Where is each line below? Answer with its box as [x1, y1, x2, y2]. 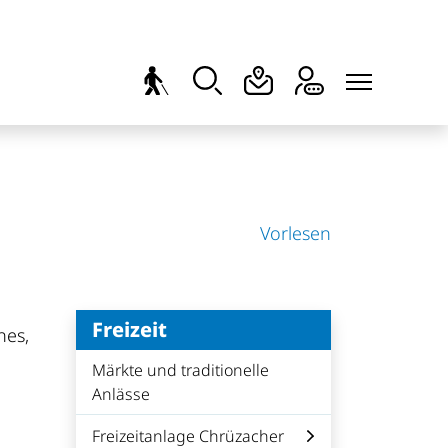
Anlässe [92, 383, 150, 405]
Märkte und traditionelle [92, 359, 269, 381]
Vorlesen [260, 221, 331, 245]
